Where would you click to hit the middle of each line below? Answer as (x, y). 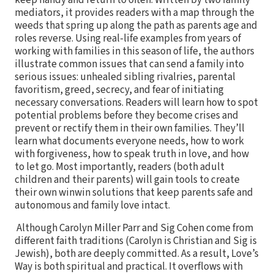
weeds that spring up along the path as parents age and (136, 26)
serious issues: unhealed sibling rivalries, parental (125, 77)
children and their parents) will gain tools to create (127, 180)
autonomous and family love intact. (92, 206)
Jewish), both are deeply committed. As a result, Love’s (137, 254)
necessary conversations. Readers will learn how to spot (136, 103)
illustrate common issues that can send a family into (129, 65)
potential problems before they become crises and (127, 116)
